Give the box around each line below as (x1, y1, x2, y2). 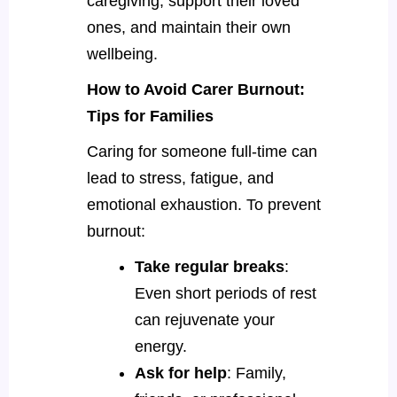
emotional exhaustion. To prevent (86, 195, 321, 214)
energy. (134, 337, 191, 355)
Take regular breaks (134, 257, 284, 276)
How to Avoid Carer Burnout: (86, 80, 305, 98)
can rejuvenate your (134, 310, 275, 329)
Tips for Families (86, 106, 214, 125)
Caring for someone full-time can (86, 142, 317, 160)
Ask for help (134, 363, 227, 382)
